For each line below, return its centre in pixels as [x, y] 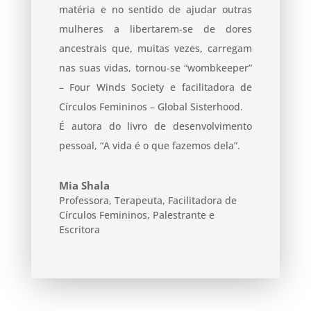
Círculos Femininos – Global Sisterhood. [151, 106]
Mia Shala [84, 185]
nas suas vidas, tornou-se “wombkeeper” [155, 67]
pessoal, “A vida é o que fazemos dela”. [149, 145]
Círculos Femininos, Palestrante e [136, 215]
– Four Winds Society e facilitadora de [155, 87]
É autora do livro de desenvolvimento [155, 126]
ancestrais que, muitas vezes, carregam [155, 48]
